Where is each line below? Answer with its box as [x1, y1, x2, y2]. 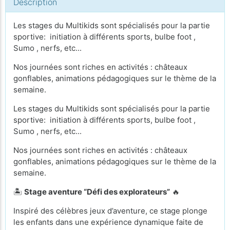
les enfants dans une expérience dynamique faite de [13, 217, 203, 227]
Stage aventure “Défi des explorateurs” [24, 187, 170, 197]
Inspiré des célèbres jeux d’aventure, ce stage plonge [13, 206, 207, 216]
